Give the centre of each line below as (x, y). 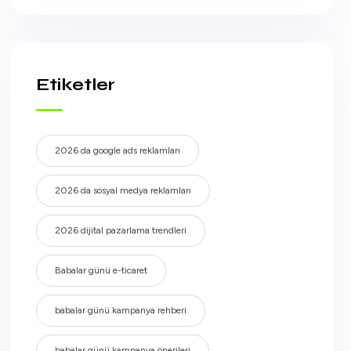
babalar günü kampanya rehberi (120, 310)
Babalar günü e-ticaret (101, 270)
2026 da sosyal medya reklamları (123, 190)
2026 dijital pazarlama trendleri (120, 230)
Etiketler (75, 85)
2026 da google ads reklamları (117, 150)
